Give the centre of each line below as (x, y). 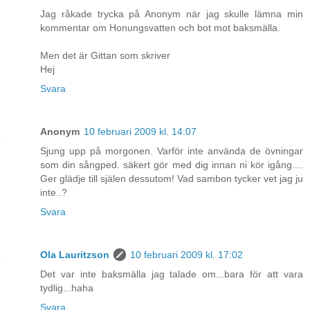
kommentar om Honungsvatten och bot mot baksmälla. (160, 28)
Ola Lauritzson (75, 255)
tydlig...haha (67, 288)
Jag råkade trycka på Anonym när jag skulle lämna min (172, 14)
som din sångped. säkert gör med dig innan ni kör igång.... (172, 165)
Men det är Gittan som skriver (105, 56)
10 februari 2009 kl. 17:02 (186, 255)
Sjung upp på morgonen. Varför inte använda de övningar (172, 151)
